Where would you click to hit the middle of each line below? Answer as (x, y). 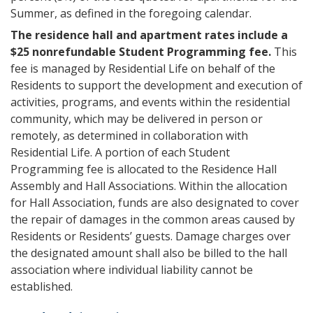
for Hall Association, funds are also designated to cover (155, 203)
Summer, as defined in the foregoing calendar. (131, 13)
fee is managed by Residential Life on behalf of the (143, 68)
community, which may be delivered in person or (137, 119)
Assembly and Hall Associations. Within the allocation (149, 186)
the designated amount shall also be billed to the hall (149, 253)
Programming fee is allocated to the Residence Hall (144, 169)
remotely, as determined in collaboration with (129, 136)
